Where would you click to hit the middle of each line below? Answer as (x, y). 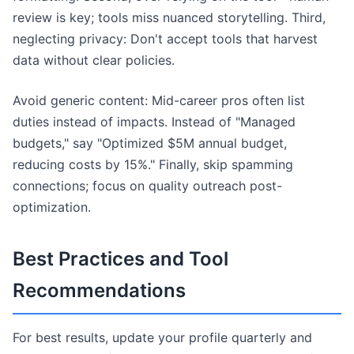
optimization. (52, 207)
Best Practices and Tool (121, 259)
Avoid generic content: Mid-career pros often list (159, 100)
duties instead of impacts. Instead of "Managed (154, 122)
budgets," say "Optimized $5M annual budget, (150, 143)
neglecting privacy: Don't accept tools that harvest (165, 39)
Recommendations (99, 290)
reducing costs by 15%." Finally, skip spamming (153, 164)
